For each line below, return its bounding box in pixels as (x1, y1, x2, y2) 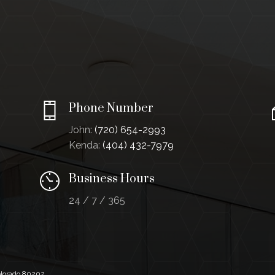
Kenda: (68, 139, 103, 152)
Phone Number (68, 101, 153, 117)
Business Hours (68, 171, 155, 187)
